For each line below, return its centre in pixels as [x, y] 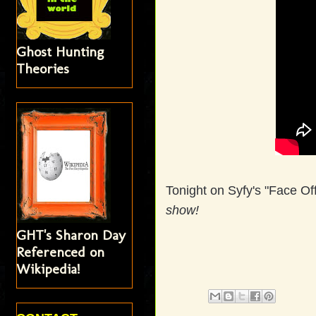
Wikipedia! [48, 268]
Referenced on [61, 251]
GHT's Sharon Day [71, 235]
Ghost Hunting [60, 51]
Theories [43, 68]
